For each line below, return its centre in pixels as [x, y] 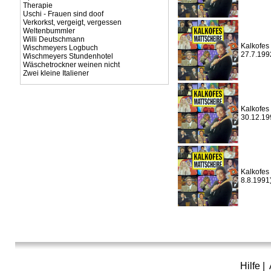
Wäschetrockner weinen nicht [71, 65]
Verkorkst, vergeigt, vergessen [72, 22]
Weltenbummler [49, 31]
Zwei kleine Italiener [56, 73]
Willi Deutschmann [54, 39]
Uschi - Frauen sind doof [63, 14]
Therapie [38, 5]
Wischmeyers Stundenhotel [68, 56]
